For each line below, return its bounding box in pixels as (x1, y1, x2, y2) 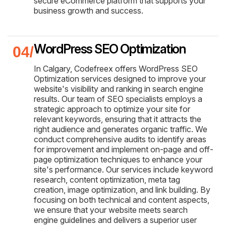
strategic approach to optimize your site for (34, 103, 190, 114)
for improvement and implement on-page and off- (34, 144, 213, 154)
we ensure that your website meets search (34, 204, 188, 215)
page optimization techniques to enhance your (34, 154, 202, 164)
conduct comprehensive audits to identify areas (34, 134, 206, 144)
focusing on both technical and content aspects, (34, 194, 209, 205)
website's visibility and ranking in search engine (34, 83, 203, 94)
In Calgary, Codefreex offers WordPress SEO (34, 63, 198, 74)
